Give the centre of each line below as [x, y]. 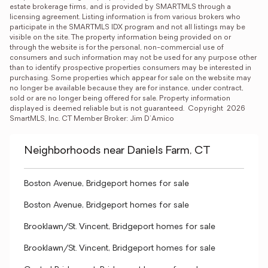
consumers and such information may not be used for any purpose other [133, 58]
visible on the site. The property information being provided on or [120, 38]
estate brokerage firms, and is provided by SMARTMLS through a [120, 7]
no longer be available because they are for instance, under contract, [127, 89]
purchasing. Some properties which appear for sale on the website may [130, 78]
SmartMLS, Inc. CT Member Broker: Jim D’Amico [92, 119]
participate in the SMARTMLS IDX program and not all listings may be [127, 28]
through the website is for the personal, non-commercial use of [117, 48]
